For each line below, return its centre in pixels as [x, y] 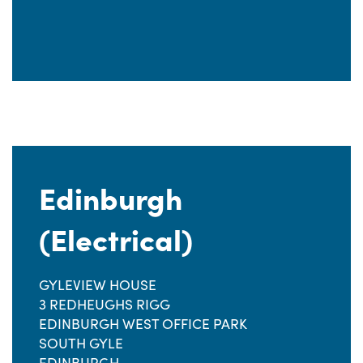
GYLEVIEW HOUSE [98, 284]
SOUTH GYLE [81, 343]
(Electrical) [116, 238]
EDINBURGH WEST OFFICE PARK [143, 323]
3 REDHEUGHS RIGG [105, 304]
